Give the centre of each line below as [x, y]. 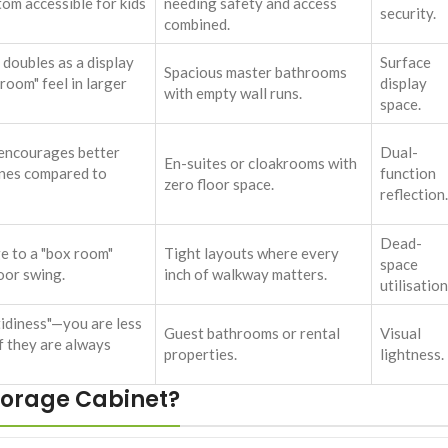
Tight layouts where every [251, 253]
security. [408, 13]
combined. [197, 24]
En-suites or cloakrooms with [260, 163]
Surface [405, 62]
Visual [400, 333]
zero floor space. [219, 184]
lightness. [412, 354]
